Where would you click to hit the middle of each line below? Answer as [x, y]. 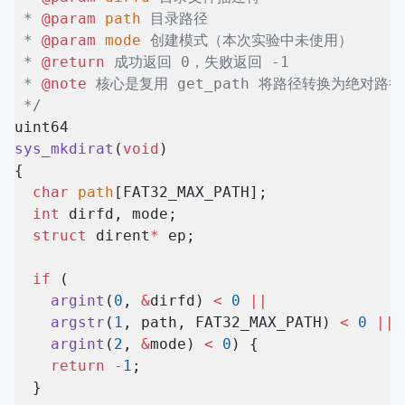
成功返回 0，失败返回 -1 [197, 62]
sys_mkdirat [64, 149]
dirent [118, 236]
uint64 [42, 127]
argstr [60, 323]
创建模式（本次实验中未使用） [247, 41]
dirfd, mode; [118, 214]
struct [51, 236]
